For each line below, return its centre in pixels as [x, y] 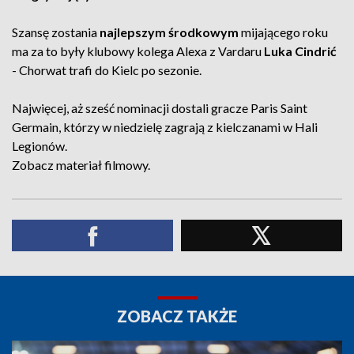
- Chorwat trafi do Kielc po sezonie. [107, 70]
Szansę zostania [56, 32]
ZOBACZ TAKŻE [177, 316]
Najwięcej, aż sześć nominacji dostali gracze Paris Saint [160, 108]
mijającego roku [283, 32]
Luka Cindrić [300, 51]
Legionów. [40, 146]
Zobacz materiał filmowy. [81, 165]
